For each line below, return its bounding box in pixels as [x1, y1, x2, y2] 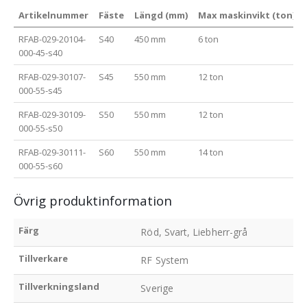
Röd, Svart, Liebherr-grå [140, 225, 248, 239]
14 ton [198, 146, 224, 159]
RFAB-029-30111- [19, 146, 86, 159]
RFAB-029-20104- [19, 33, 86, 46]
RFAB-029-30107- [19, 71, 86, 84]
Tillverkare [19, 252, 69, 265]
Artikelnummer [19, 9, 89, 22]
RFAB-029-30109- [19, 108, 86, 121]
